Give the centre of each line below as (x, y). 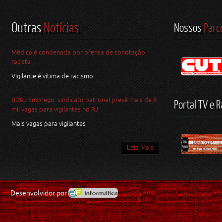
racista (21, 62)
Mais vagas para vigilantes (49, 124)
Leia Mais (140, 147)
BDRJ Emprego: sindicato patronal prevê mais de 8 (84, 100)
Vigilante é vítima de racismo (53, 76)
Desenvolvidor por (39, 193)
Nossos (188, 27)
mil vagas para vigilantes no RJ (55, 109)
